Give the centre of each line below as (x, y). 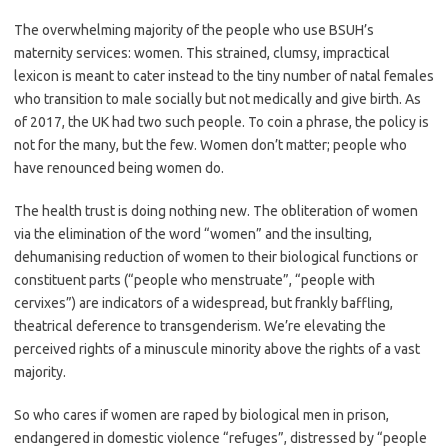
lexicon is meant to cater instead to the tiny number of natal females (224, 75)
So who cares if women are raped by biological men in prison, (201, 414)
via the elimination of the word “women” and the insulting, (193, 233)
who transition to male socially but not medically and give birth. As (217, 98)
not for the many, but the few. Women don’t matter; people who (210, 144)
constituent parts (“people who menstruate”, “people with (194, 279)
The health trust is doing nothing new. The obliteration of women (216, 210)
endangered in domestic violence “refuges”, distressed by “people (220, 437)
